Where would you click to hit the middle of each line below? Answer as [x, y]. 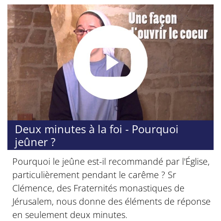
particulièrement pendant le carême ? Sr [94, 174]
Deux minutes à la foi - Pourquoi [97, 129]
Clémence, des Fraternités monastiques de [98, 188]
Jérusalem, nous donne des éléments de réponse [111, 201]
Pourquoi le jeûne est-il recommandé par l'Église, [111, 161]
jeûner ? [35, 141]
